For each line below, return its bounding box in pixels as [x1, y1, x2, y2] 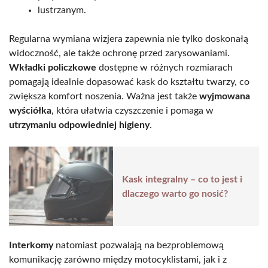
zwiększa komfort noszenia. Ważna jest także [9, 92, 199, 102]
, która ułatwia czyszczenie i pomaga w [51, 106, 214, 116]
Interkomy [9, 240, 53, 250]
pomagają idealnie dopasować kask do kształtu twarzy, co [9, 77, 249, 87]
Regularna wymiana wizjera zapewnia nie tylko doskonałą [9, 34, 248, 44]
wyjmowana [199, 92, 250, 102]
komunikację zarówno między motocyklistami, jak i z [9, 254, 227, 264]
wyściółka [9, 106, 51, 116]
